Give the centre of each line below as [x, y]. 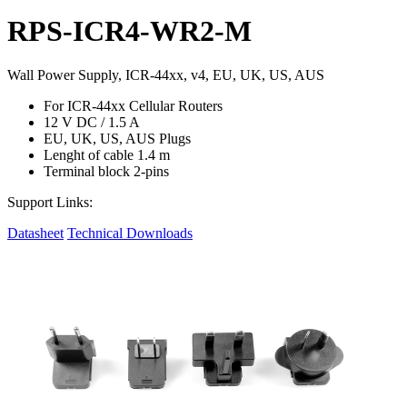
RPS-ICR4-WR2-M [129, 30]
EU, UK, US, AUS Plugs [117, 139]
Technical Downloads [130, 233]
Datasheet [35, 233]
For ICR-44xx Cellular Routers [133, 106]
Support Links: [50, 202]
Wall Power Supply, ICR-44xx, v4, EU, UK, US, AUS [166, 75]
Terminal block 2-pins [106, 171]
